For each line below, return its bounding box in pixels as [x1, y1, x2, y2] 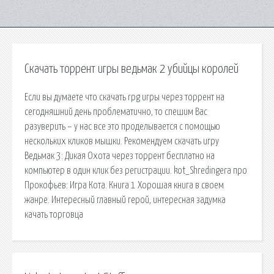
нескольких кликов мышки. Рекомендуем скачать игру [24, 136, 219, 146]
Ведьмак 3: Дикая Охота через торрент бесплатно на [24, 150, 215, 161]
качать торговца [24, 209, 83, 220]
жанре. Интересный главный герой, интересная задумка [24, 194, 226, 205]
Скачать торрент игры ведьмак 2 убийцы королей [24, 63, 239, 75]
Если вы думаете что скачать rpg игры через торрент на [24, 92, 224, 102]
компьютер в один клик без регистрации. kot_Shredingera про [24, 165, 247, 176]
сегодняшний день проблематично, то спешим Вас [24, 106, 207, 117]
